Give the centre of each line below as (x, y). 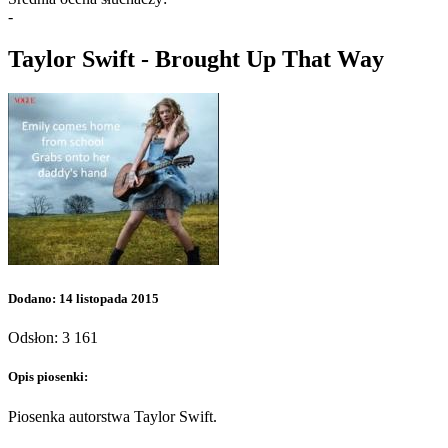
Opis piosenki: (48, 377)
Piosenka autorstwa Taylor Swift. (112, 416)
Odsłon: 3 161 (53, 338)
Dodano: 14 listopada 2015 (83, 299)
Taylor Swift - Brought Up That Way (196, 59)
